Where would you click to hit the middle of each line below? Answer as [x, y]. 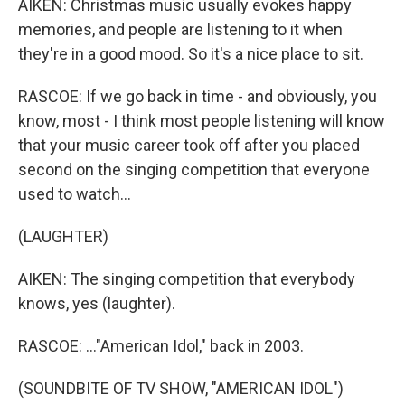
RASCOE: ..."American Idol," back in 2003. [161, 346]
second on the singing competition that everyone [194, 170]
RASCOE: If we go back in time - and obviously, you [198, 96]
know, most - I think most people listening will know [202, 121]
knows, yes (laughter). [97, 303]
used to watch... [75, 194]
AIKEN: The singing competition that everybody [187, 279]
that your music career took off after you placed [189, 145]
